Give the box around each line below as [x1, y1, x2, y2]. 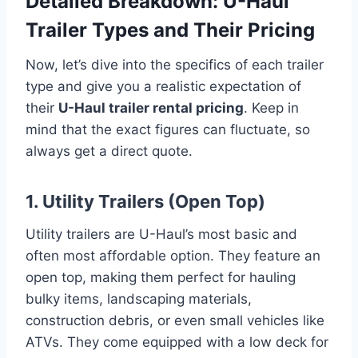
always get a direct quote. [26, 142, 193, 159]
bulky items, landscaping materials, [26, 290, 252, 307]
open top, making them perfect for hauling [26, 268, 296, 285]
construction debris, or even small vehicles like [26, 312, 324, 328]
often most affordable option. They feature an [26, 247, 320, 264]
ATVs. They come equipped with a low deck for [26, 333, 328, 350]
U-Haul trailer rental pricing [58, 99, 244, 116]
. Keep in [244, 99, 299, 116]
